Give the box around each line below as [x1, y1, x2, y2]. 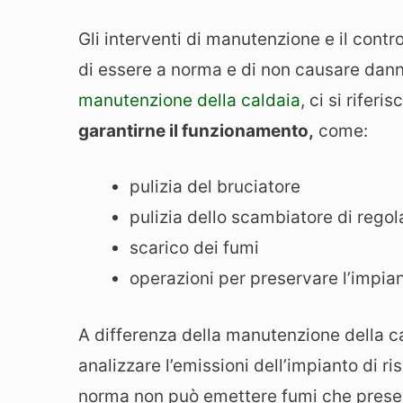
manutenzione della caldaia [78, 89, 300, 111]
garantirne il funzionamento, [78, 120, 314, 141]
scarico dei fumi [130, 237, 259, 259]
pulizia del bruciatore [130, 176, 300, 198]
